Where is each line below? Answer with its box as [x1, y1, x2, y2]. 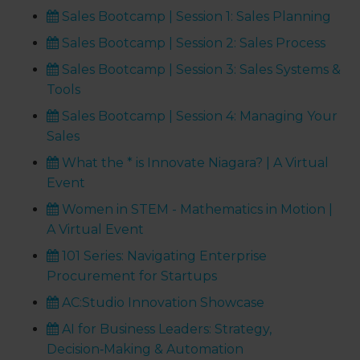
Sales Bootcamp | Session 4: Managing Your [59, 108, 338, 125]
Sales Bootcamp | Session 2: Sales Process [59, 35, 326, 51]
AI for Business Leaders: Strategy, [59, 321, 272, 337]
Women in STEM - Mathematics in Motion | [59, 202, 333, 218]
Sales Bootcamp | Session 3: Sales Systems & [59, 62, 342, 78]
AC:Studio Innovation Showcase [59, 295, 265, 311]
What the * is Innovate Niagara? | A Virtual [59, 155, 329, 171]
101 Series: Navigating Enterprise [59, 248, 268, 264]
